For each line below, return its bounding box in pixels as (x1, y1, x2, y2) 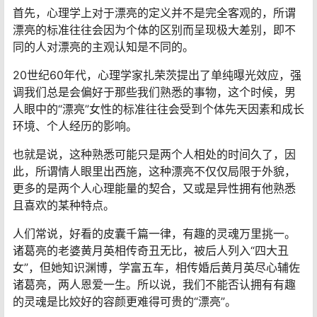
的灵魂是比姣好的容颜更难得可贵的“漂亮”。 (13, 294, 236, 309)
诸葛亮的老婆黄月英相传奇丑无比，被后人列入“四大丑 (13, 243, 289, 258)
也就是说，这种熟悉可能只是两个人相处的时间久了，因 (13, 146, 296, 161)
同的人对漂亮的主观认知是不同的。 (13, 39, 194, 54)
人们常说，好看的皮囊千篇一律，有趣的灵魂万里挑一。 (13, 226, 296, 241)
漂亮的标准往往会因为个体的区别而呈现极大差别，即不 (13, 22, 296, 37)
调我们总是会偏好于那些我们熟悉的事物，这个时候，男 (13, 84, 296, 99)
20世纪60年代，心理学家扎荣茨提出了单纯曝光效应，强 (13, 67, 301, 82)
